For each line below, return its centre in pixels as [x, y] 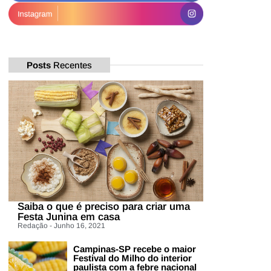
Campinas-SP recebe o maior [134, 249]
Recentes [71, 65]
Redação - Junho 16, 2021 [61, 226]
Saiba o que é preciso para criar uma [104, 207]
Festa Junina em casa [69, 217]
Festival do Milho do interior [132, 258]
